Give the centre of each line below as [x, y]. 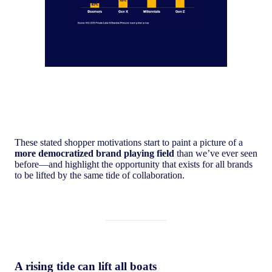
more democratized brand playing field [94, 154]
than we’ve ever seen [216, 154]
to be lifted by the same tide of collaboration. [100, 175]
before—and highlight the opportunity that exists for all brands [134, 165]
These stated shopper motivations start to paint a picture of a [129, 143]
